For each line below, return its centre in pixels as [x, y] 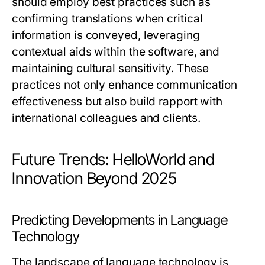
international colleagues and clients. [106, 118]
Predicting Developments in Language [120, 220]
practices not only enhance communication [125, 85]
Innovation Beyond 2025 [95, 179]
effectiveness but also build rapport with [117, 102]
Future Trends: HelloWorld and [114, 160]
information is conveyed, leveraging [106, 35]
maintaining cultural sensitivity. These [111, 69]
